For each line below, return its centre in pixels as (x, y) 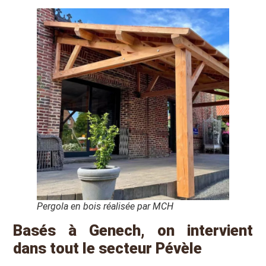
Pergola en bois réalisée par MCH (105, 207)
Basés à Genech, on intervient (133, 231)
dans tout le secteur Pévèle (108, 248)
